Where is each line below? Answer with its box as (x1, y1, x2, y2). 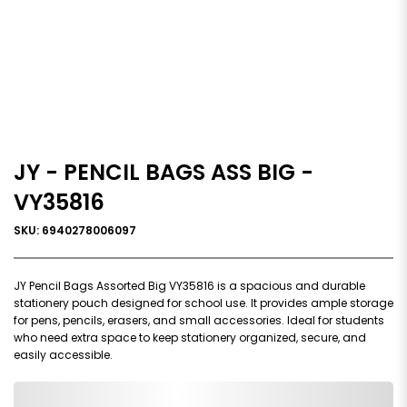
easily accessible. (14, 346, 113, 362)
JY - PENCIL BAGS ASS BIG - (14, 156, 313, 187)
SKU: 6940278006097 (14, 222, 136, 238)
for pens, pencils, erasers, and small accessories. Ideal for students (14, 312, 384, 328)
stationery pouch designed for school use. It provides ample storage (14, 294, 393, 311)
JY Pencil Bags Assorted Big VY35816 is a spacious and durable (14, 277, 365, 293)
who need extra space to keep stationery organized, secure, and (14, 329, 366, 345)
